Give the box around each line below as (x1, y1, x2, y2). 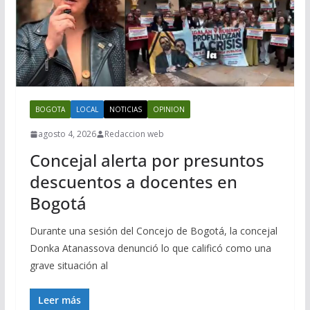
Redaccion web (104, 128, 164, 140)
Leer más (37, 293, 81, 307)
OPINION (152, 104, 185, 115)
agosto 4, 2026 (37, 128, 96, 140)
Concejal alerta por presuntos (29, 149, 264, 172)
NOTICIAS (109, 104, 142, 115)
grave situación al (29, 259, 108, 273)
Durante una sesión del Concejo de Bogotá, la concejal (29, 224, 277, 238)
